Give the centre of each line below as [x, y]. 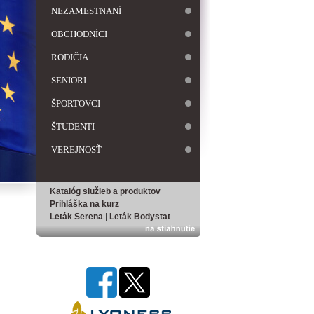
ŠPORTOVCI [76, 103]
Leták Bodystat [140, 217]
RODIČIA [70, 57]
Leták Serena [76, 217]
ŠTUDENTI [73, 127]
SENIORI [69, 80]
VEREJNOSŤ [76, 150]
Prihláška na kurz [84, 204]
